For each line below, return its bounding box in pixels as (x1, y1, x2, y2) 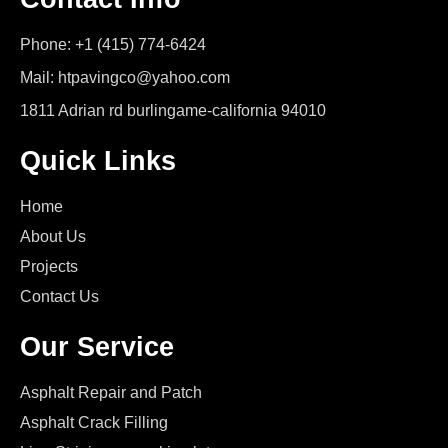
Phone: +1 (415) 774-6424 (20, 36, 206, 54)
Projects (20, 258, 78, 276)
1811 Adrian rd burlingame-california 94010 (20, 102, 326, 120)
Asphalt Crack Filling (20, 414, 168, 432)
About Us (20, 228, 86, 246)
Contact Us (20, 288, 99, 306)
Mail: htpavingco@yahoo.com (20, 69, 230, 87)
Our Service (20, 332, 174, 363)
